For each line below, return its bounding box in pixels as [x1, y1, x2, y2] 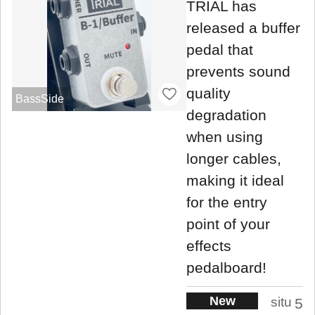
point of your [186, 216, 270, 233]
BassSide [15, 93, 64, 105]
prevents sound [186, 63, 290, 80]
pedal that [186, 41, 253, 58]
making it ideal [186, 172, 284, 189]
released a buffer [186, 20, 300, 37]
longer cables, [186, 150, 281, 167]
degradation [186, 107, 266, 124]
